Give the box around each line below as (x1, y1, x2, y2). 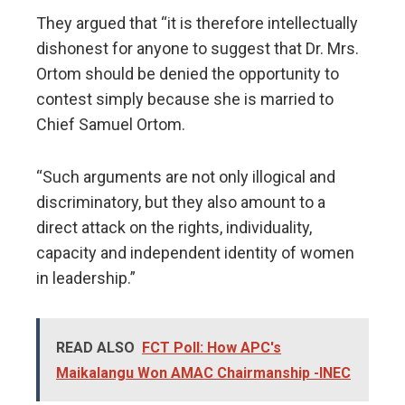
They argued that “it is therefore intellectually (36, 14, 358, 33)
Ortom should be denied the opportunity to (36, 64, 339, 84)
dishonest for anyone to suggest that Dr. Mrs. (36, 39, 359, 59)
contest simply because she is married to (36, 89, 334, 109)
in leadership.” (36, 268, 136, 288)
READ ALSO (56, 339, 135, 357)
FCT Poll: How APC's (142, 339, 281, 357)
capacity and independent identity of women (36, 243, 354, 263)
